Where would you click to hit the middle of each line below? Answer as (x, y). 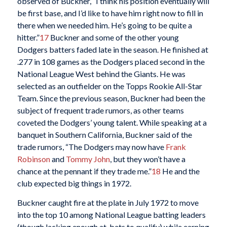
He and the (180, 171)
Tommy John (88, 159)
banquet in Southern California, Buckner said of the (104, 135)
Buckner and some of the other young (113, 37)
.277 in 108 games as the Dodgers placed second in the (111, 62)
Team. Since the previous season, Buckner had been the (111, 98)
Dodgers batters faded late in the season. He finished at (112, 50)
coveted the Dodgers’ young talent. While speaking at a (112, 123)
